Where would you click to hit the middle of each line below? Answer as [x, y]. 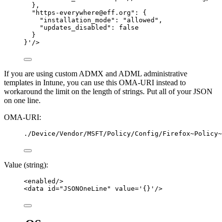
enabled [42, 181]
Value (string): [26, 165]
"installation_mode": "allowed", [101, 20]
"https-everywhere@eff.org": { [89, 12]
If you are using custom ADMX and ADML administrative [96, 73]
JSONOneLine [85, 188]
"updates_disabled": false [89, 27]
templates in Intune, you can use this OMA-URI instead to [95, 82]
